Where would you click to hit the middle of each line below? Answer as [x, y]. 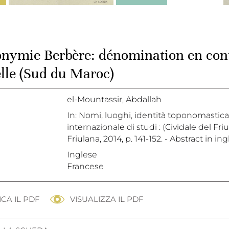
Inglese [82, 155]
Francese [85, 167]
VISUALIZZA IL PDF [107, 199]
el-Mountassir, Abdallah [114, 100]
